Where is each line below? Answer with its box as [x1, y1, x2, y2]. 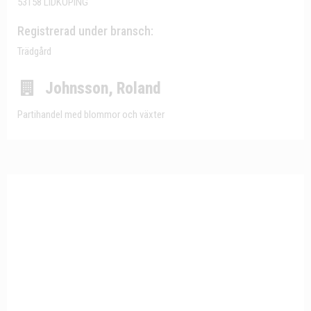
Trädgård [17, 45, 51, 58]
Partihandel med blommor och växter [17, 108, 165, 121]
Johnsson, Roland [44, 79, 161, 98]
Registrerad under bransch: [17, 24, 153, 38]
